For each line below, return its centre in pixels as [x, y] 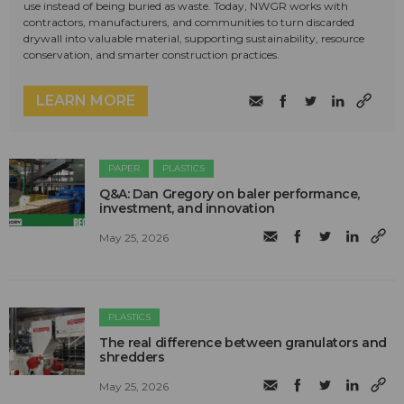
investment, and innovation [187, 209]
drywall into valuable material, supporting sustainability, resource [194, 39]
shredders [132, 358]
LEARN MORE [86, 101]
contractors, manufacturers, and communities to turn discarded [189, 23]
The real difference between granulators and [243, 343]
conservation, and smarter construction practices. [151, 55]
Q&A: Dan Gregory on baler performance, [230, 194]
